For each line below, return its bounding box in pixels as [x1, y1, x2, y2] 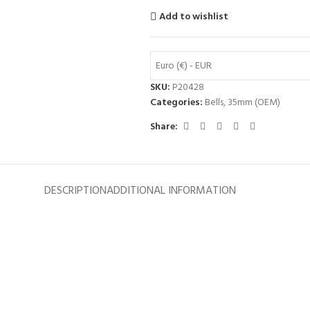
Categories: [149, 95, 203, 111]
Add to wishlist [159, 8, 229, 25]
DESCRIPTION [44, 182, 107, 200]
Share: [149, 118, 178, 135]
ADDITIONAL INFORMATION [106, 182, 236, 200]
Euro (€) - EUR [155, 57, 212, 74]
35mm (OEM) [227, 95, 280, 111]
